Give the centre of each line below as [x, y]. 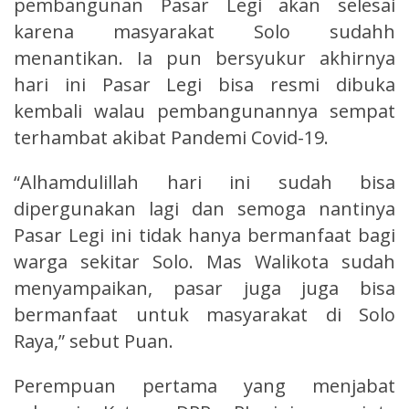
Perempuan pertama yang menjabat [204, 385]
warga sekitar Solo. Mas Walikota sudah [204, 261]
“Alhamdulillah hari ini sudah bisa [204, 182]
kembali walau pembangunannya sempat [204, 110]
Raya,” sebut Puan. [94, 341]
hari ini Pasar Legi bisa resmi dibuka [204, 84]
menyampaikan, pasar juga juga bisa [204, 288]
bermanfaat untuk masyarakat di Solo [204, 314]
